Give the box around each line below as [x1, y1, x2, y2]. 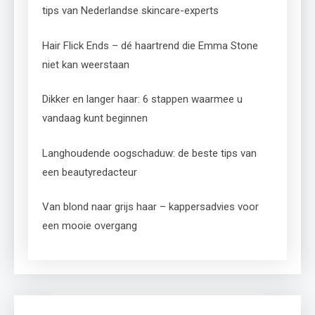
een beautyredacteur [42, 165, 137, 179]
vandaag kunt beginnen [42, 112, 148, 125]
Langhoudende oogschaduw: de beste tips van [42, 146, 257, 160]
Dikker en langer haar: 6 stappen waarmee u [42, 93, 243, 106]
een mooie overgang [42, 219, 137, 233]
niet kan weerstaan [42, 58, 129, 71]
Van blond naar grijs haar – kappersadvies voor [42, 200, 259, 214]
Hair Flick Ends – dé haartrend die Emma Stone [42, 39, 258, 52]
